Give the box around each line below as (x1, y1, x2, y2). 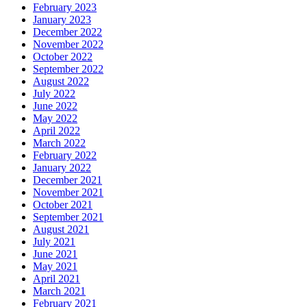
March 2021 (33, 285, 86, 297)
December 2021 (33, 174, 102, 186)
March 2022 (33, 137, 86, 149)
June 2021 (33, 248, 77, 260)
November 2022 (33, 38, 103, 51)
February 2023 (33, 1, 97, 14)
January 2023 (33, 14, 91, 26)
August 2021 (33, 223, 89, 236)
